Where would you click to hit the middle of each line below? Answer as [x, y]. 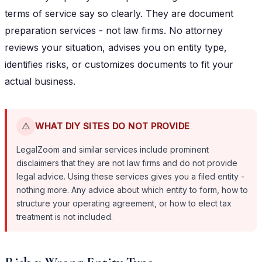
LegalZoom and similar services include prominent [113, 149]
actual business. [40, 81]
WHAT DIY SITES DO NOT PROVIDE [113, 126]
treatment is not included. [65, 216]
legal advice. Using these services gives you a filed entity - [130, 176]
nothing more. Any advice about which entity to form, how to [132, 189]
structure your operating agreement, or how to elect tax [124, 203]
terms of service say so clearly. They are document [119, 13]
